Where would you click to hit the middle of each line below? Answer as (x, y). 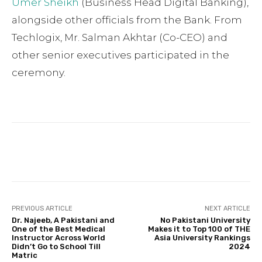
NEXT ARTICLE (227, 208)
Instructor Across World (58, 237)
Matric (25, 255)
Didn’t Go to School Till (56, 246)
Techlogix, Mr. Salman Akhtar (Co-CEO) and (120, 37)
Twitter (131, 151)
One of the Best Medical (58, 229)
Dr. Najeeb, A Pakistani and (63, 220)
